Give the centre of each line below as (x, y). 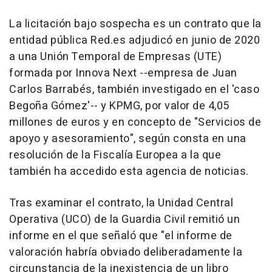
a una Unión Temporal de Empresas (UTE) (115, 57)
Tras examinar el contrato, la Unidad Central (121, 203)
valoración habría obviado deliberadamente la (126, 253)
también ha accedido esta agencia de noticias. (129, 172)
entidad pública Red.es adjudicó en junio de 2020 (134, 41)
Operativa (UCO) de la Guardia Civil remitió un (124, 220)
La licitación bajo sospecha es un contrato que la (135, 24)
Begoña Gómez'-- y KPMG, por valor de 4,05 (119, 106)
